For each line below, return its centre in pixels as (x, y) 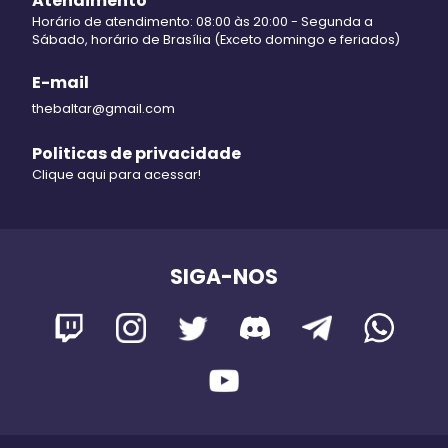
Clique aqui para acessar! (116, 175)
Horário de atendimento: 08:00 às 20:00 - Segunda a (202, 21)
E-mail (60, 82)
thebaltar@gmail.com (103, 108)
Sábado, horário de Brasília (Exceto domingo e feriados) (216, 39)
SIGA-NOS (224, 276)
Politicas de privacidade (136, 154)
